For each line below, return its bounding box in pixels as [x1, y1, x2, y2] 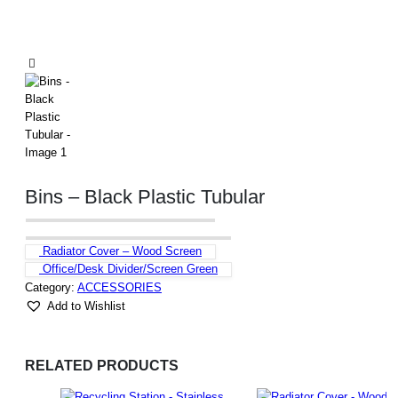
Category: [25, 281, 77, 295]
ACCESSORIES [77, 281, 162, 295]
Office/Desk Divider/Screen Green [43, 262, 218, 276]
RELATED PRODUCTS [25, 357, 179, 373]
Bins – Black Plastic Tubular [25, 186, 265, 209]
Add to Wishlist [47, 299, 125, 314]
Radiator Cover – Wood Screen [43, 244, 202, 259]
